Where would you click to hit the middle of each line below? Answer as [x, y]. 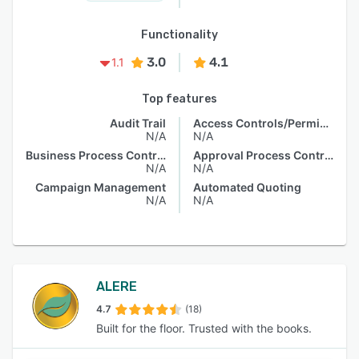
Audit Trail [138, 123]
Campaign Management [101, 187]
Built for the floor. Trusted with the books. [204, 328]
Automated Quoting [247, 187]
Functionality [179, 35]
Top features [179, 99]
